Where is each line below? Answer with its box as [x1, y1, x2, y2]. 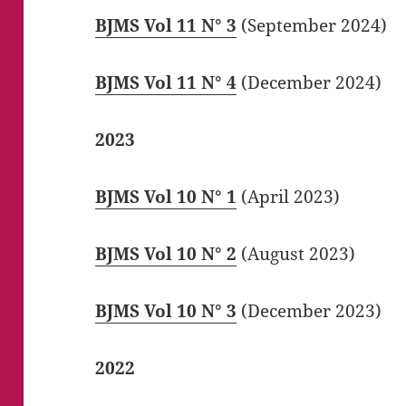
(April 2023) [237, 184, 341, 208]
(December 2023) [237, 298, 382, 323]
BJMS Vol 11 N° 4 [95, 70, 237, 94]
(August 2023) [237, 241, 356, 266]
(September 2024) [237, 13, 388, 37]
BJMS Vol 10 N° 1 [95, 184, 237, 208]
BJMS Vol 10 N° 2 [95, 241, 237, 266]
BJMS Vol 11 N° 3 [95, 13, 237, 37]
